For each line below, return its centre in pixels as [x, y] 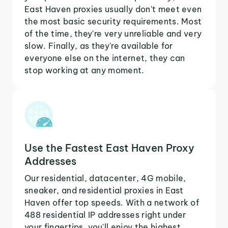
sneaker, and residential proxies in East [104, 190]
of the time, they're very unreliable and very [113, 33]
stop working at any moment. [84, 70]
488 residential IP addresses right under [105, 215]
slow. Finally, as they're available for [99, 46]
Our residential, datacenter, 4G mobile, [105, 178]
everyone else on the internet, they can [105, 58]
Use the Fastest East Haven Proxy [109, 148]
